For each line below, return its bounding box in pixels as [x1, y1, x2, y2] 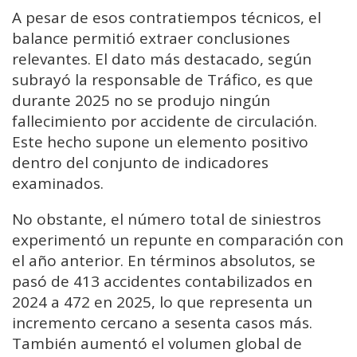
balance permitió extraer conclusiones [12, 28, 290, 49]
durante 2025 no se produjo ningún [12, 90, 270, 112]
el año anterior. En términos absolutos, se [12, 250, 316, 272]
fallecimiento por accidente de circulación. [12, 111, 317, 132]
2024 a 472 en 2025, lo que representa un [12, 292, 312, 313]
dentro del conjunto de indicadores [12, 152, 269, 174]
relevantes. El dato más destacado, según [12, 49, 312, 70]
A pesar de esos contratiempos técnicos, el [12, 7, 321, 29]
